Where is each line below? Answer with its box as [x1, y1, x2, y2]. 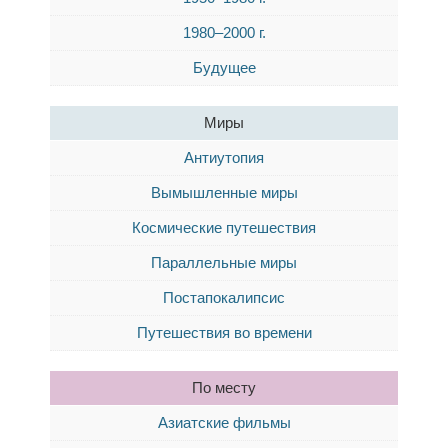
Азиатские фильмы [157, 414, 291, 431]
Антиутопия [184, 149, 264, 166]
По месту [192, 379, 256, 396]
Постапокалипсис [163, 289, 285, 306]
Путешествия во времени [136, 324, 312, 341]
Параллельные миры [151, 254, 297, 271]
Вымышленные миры [150, 184, 298, 201]
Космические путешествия [132, 219, 316, 236]
